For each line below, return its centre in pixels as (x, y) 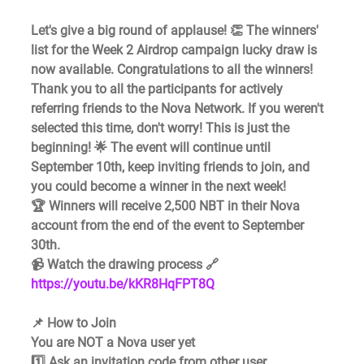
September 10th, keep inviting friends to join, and (172, 167)
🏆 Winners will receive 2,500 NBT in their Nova (167, 206)
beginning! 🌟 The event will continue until (152, 148)
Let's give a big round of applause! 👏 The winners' (176, 31)
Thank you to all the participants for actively (158, 89)
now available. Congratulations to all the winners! (172, 70)
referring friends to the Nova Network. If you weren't (179, 109)
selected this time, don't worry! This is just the (162, 128)
